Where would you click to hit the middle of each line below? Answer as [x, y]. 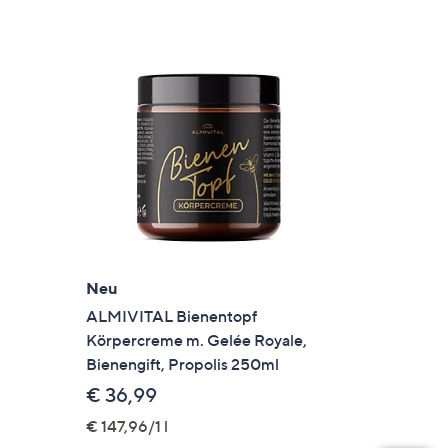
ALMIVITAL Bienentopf [172, 315]
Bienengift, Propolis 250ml [183, 363]
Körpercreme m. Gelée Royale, [197, 339]
